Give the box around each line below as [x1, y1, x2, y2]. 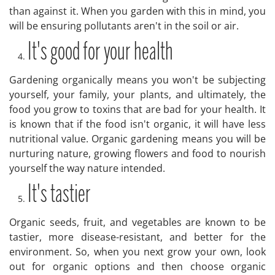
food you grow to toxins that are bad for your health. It [9, 103, 266, 116]
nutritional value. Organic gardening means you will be [9, 132, 266, 145]
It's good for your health [28, 41, 173, 64]
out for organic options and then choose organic [9, 260, 266, 273]
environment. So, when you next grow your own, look [9, 245, 266, 258]
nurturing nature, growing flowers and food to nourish [9, 147, 266, 160]
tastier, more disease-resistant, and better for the [9, 230, 266, 244]
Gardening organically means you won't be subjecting [9, 73, 266, 87]
